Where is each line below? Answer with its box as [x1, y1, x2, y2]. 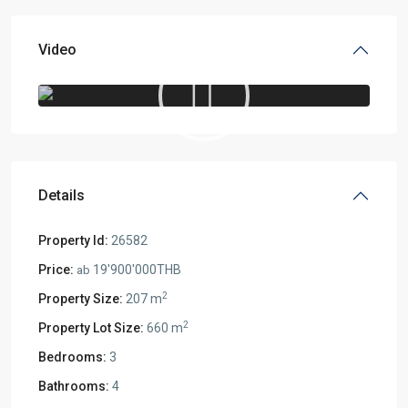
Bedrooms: [38, 349, 107, 364]
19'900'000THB [90, 261, 181, 277]
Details [38, 186, 85, 204]
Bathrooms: [38, 378, 109, 393]
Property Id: [38, 232, 108, 248]
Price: [38, 261, 74, 277]
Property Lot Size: [38, 320, 144, 335]
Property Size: [38, 291, 123, 306]
